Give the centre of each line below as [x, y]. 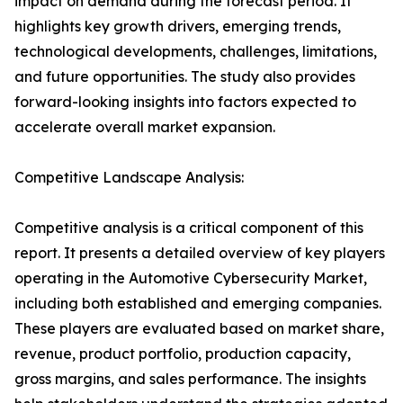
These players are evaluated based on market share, [199, 329]
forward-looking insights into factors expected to [185, 102]
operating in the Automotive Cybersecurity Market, [191, 278]
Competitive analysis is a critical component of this [189, 228]
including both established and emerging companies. [198, 304]
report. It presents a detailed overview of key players [200, 253]
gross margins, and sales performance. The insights [190, 379]
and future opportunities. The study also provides [185, 77]
